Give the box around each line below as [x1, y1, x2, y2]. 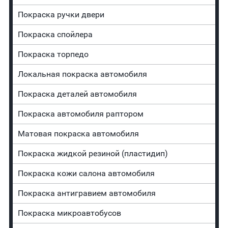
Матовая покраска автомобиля [17, 129, 139, 139]
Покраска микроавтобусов [17, 208, 121, 218]
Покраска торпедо [17, 49, 89, 60]
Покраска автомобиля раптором [17, 109, 144, 119]
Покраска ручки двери [17, 10, 104, 20]
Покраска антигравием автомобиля [17, 188, 156, 198]
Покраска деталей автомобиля [17, 89, 137, 99]
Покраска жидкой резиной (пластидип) [17, 149, 168, 159]
